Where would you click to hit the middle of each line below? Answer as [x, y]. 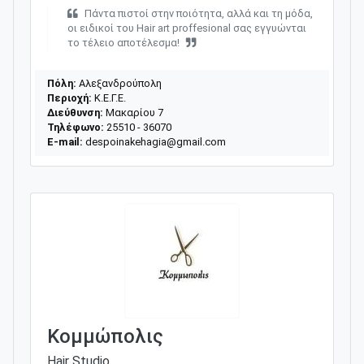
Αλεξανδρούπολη [119, 83]
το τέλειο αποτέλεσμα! [123, 42]
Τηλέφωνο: [76, 127]
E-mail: [65, 141]
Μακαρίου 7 [133, 112]
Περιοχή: [69, 97]
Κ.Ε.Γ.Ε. [109, 97]
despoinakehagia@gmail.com [156, 141]
